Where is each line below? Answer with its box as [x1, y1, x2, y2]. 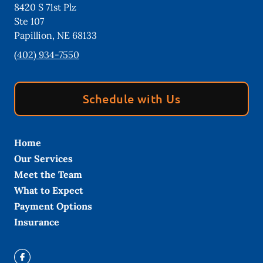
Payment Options [14, 200, 92, 212]
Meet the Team [14, 168, 82, 180]
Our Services [14, 153, 73, 164]
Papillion [14, 29, 52, 41]
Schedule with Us [82, 91, 181, 106]
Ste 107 [14, 15, 44, 27]
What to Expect [14, 184, 83, 196]
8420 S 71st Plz [14, 1, 76, 13]
